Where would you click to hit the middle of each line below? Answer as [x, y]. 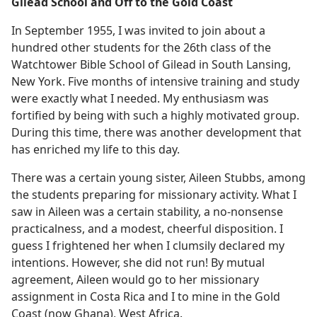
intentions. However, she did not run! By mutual [138, 263]
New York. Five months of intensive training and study [155, 81]
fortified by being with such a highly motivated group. [155, 115]
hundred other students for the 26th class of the [141, 47]
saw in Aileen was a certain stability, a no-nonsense [147, 212]
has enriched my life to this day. [96, 149]
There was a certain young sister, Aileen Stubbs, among [158, 178]
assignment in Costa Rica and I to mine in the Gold [146, 296]
